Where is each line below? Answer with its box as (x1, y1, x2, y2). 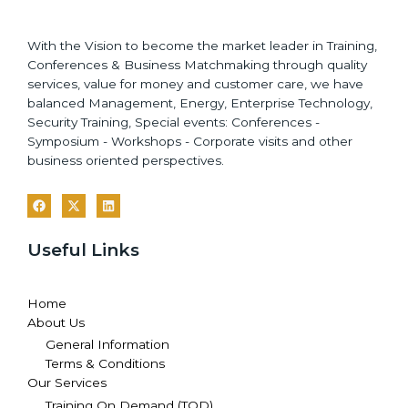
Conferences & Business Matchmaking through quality (27, 56, 367, 72)
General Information (46, 337, 169, 352)
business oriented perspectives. (27, 152, 224, 168)
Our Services (27, 375, 107, 391)
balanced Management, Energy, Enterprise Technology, (27, 95, 372, 110)
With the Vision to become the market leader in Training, (27, 37, 377, 53)
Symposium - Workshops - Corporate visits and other (27, 133, 352, 148)
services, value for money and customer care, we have (27, 76, 363, 91)
